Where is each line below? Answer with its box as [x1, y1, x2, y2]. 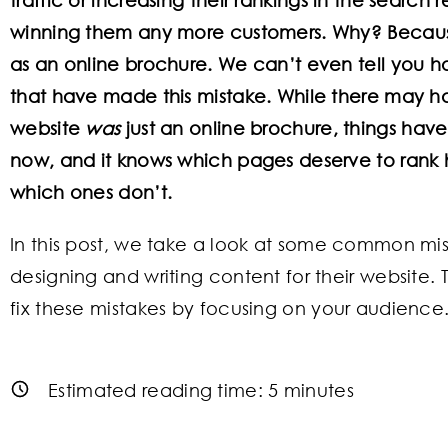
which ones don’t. [10, 180, 173, 203]
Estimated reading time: [48, 378, 269, 401]
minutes [278, 378, 354, 401]
